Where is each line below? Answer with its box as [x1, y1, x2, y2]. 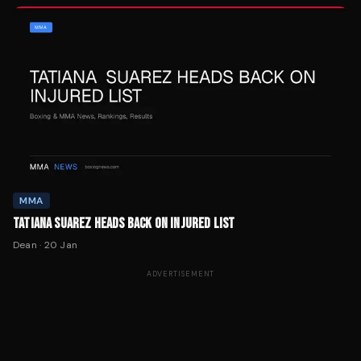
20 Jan [44, 238, 78, 251]
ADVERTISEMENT [146, 268, 215, 279]
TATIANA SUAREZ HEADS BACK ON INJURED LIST [13, 214, 235, 232]
